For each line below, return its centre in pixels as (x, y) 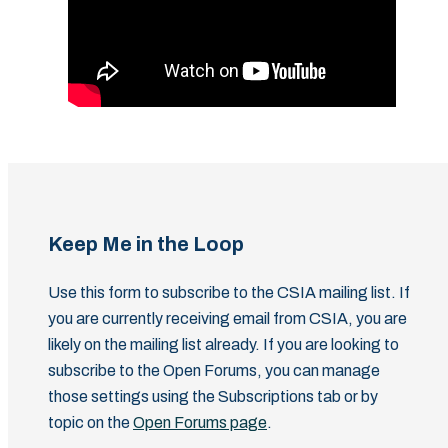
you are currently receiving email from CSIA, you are (227, 318)
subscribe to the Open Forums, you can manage (214, 370)
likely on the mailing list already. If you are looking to (223, 344)
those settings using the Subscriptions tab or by (213, 396)
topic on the (90, 422)
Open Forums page (200, 422)
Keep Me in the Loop (146, 243)
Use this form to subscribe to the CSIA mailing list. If (229, 292)
